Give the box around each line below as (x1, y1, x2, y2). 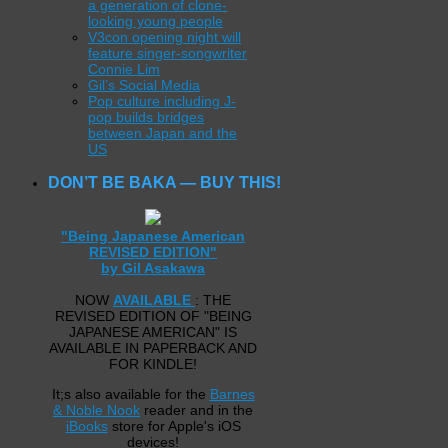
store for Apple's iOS (107, 417, 241, 434)
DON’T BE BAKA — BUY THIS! (48, 173, 281, 192)
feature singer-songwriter (88, 44, 247, 61)
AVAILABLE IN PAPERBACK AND (49, 339, 257, 356)
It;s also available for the (51, 385, 210, 402)
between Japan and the (88, 124, 237, 141)
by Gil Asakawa (101, 259, 205, 276)
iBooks (65, 417, 108, 434)
